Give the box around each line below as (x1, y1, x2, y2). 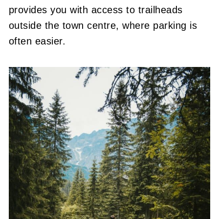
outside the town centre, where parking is (8, 20, 197, 31)
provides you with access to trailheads (8, 4, 183, 15)
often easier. (8, 35, 66, 46)
